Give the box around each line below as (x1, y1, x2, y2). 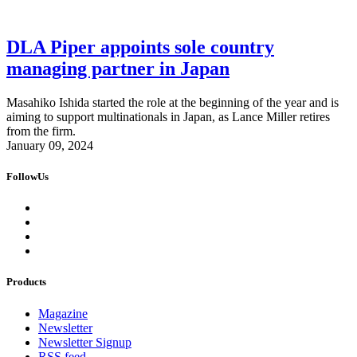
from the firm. (6, 124, 76, 138)
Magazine (38, 306, 88, 320)
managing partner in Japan (6, 57, 229, 79)
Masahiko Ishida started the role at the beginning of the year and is (6, 95, 339, 109)
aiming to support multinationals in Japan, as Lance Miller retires (6, 109, 330, 124)
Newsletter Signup (38, 335, 131, 349)
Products (6, 276, 46, 288)
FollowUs (6, 171, 49, 183)
